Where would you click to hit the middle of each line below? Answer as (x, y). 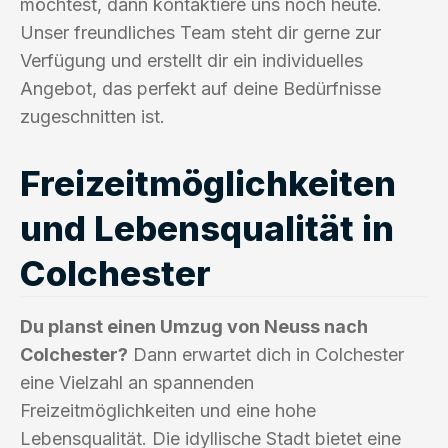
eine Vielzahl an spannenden (137, 382)
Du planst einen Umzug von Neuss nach (194, 326)
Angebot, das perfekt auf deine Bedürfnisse (200, 88)
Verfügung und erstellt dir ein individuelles (191, 60)
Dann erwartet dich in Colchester (266, 354)
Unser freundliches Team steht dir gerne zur (200, 32)
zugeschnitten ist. (92, 116)
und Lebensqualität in (207, 227)
